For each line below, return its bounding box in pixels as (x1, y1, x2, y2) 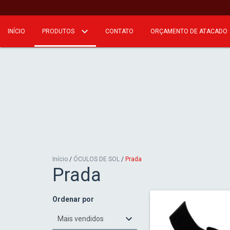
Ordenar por (52, 195, 94, 203)
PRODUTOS (42, 28, 76, 35)
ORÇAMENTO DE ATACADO (150, 28, 227, 35)
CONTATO (105, 28, 133, 35)
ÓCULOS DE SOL (73, 156, 120, 163)
